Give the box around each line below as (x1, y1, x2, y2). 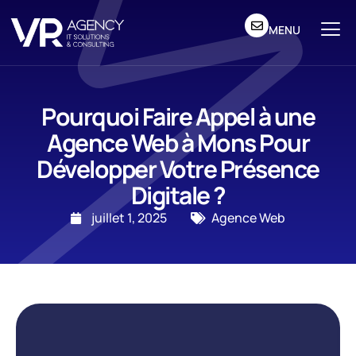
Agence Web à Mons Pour (47, 126, 309, 159)
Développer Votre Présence (37, 153, 319, 185)
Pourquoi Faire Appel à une (41, 100, 315, 133)
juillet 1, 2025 (91, 209, 167, 226)
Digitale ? (130, 179, 226, 211)
